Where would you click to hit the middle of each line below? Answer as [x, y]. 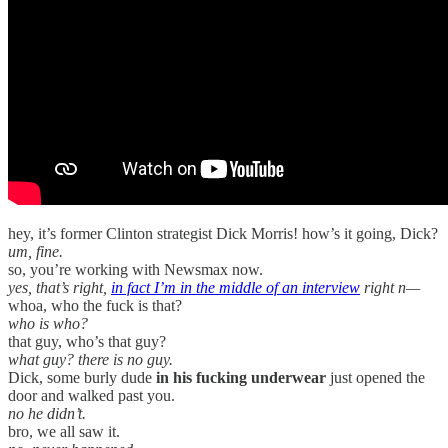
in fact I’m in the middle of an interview [235, 288]
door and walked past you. [91, 396]
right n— [390, 288]
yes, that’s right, [59, 288]
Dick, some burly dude [82, 378]
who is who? [48, 324]
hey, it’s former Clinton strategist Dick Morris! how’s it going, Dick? [223, 234]
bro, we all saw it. [64, 432]
